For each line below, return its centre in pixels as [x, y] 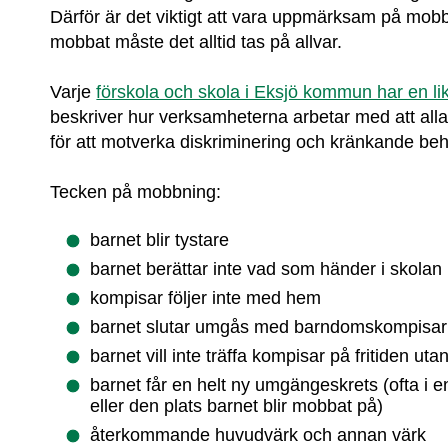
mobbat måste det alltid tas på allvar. [196, 41]
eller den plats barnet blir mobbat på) [237, 406]
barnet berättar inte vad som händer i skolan [266, 269]
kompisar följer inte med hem [206, 298]
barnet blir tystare [160, 240]
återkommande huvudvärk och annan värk [258, 435]
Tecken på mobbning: [136, 191]
